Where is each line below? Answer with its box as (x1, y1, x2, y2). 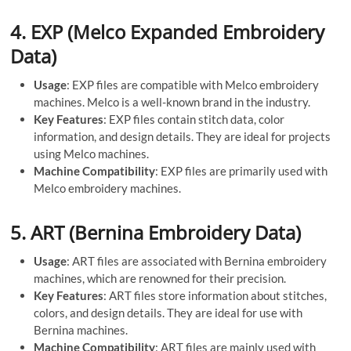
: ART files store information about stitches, (103, 288, 327, 302)
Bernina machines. (34, 322, 128, 337)
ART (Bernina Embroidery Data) (31, 219, 302, 245)
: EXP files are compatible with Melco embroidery (67, 77, 320, 92)
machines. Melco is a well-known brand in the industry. (34, 94, 311, 109)
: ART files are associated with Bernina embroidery (67, 253, 327, 268)
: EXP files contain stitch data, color (103, 111, 285, 126)
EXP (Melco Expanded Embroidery (31, 18, 325, 45)
